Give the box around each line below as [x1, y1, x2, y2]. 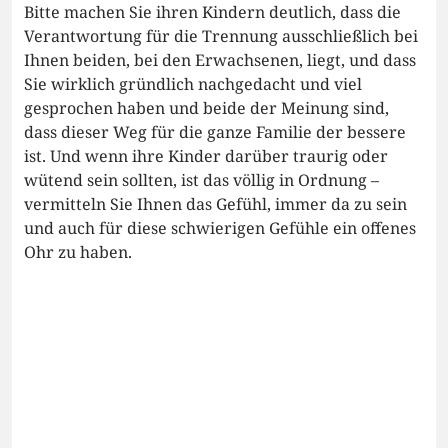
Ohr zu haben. [24, 241, 132, 264]
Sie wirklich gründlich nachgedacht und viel [24, 73, 362, 96]
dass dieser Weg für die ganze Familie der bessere [24, 121, 406, 144]
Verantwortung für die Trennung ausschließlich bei [24, 25, 418, 48]
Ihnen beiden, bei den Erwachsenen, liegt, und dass [24, 49, 416, 72]
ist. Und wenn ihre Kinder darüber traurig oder [24, 145, 388, 168]
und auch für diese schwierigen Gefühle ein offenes [24, 217, 416, 240]
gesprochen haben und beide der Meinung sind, [24, 97, 389, 120]
